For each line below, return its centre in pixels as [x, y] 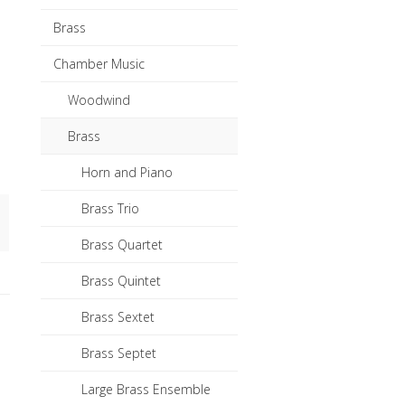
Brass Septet [119, 353]
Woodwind [99, 99]
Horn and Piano [127, 172]
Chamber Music [99, 63]
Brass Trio [111, 208]
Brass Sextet [118, 316]
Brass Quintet [122, 280]
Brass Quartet [122, 244]
